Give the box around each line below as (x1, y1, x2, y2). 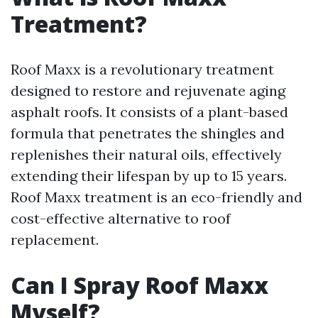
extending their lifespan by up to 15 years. (11, 167, 287, 185)
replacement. (11, 231, 99, 248)
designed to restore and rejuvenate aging (11, 82, 285, 99)
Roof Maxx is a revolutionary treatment (11, 60, 274, 78)
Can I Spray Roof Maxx (11, 270, 268, 300)
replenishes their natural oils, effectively (11, 146, 282, 163)
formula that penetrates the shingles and (11, 124, 285, 142)
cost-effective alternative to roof (11, 209, 231, 227)
